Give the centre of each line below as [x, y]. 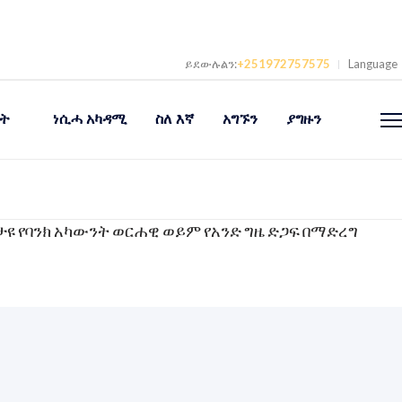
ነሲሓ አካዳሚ [89, 118]
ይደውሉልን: [211, 64]
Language [373, 64]
